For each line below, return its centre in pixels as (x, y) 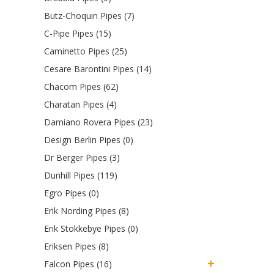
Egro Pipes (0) (72, 193)
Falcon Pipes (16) (78, 264)
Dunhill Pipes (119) (81, 175)
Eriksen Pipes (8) (76, 246)
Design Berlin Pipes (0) (89, 139)
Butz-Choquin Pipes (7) (89, 15)
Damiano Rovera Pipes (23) (98, 122)
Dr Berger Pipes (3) (82, 157)
